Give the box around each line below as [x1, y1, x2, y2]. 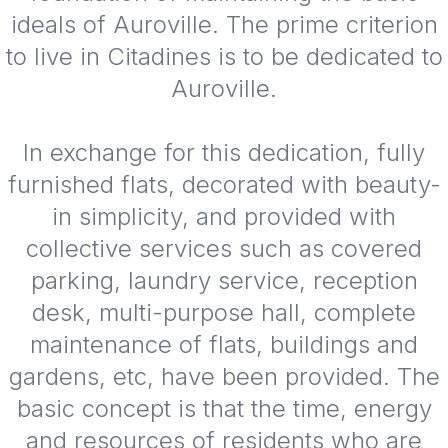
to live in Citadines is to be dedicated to [5, 42, 443, 72]
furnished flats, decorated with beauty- [7, 170, 441, 200]
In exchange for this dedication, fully [23, 138, 425, 168]
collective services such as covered [26, 234, 422, 264]
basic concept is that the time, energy [16, 394, 432, 424]
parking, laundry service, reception [30, 266, 418, 296]
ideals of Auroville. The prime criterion [10, 10, 438, 40]
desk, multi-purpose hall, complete [32, 298, 416, 328]
